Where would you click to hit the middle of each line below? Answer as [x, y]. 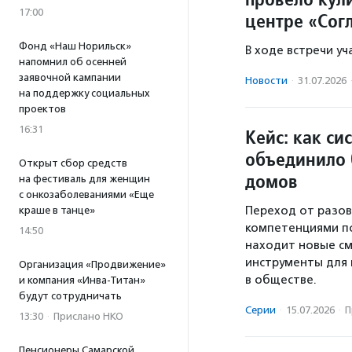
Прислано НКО [88, 316]
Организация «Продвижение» [92, 264]
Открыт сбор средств [73, 163]
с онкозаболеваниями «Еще [86, 194]
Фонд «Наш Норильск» [75, 46]
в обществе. [281, 280]
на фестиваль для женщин [84, 179]
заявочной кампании [70, 77]
